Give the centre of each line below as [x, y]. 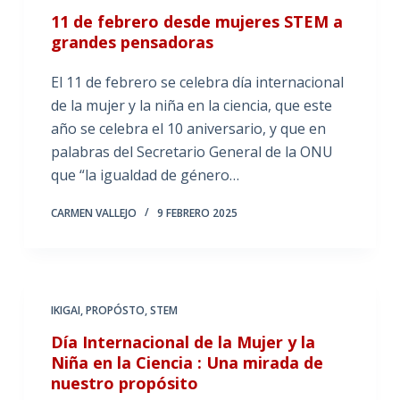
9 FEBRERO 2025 [197, 213]
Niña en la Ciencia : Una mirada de [187, 362]
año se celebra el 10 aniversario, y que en [188, 129]
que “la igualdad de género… [145, 175]
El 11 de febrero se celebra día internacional [197, 82]
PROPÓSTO [115, 310]
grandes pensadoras [132, 42]
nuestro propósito [124, 383]
